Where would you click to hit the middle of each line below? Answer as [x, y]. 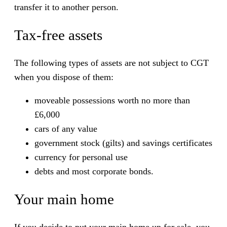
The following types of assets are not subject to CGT [111, 63]
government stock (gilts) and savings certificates [123, 143]
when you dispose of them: [64, 77]
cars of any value [66, 129]
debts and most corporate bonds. [94, 172]
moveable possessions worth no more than [112, 101]
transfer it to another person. [66, 7]
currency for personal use [81, 157]
